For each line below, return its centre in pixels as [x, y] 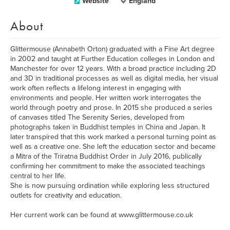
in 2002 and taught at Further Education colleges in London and [112, 59]
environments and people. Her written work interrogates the [106, 98]
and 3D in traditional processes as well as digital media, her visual [114, 78]
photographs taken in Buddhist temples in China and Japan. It [108, 127]
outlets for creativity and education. [66, 195]
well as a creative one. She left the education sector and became [113, 147]
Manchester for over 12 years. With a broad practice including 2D [113, 69]
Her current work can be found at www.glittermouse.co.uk [102, 215]
